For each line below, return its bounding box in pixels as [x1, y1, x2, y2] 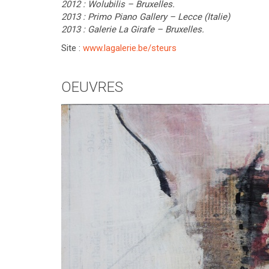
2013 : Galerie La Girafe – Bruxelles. [61, 24, 204, 35]
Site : [61, 43, 83, 53]
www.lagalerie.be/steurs [83, 43, 177, 53]
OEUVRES [61, 79, 123, 95]
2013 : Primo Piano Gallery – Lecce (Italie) [61, 11, 230, 22]
